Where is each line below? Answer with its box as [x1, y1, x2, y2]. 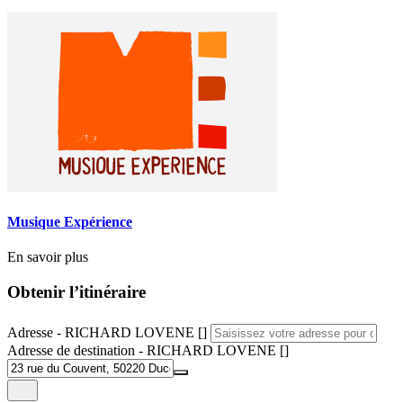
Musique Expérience [7, 213, 132, 229]
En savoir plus [7, 249, 88, 265]
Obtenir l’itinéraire [7, 282, 146, 301]
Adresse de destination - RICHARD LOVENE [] [7, 342, 289, 358]
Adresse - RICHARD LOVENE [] [7, 324, 207, 340]
